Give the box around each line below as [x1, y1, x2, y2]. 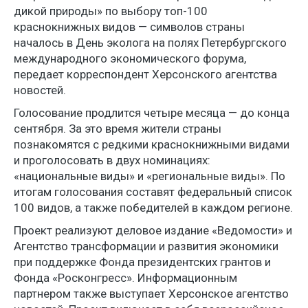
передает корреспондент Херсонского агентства [14, 67, 277, 81]
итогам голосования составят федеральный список [14, 184, 292, 199]
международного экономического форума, [14, 51, 246, 65]
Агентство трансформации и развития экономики [14, 239, 278, 253]
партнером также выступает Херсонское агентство [14, 286, 289, 300]
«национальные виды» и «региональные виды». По [14, 168, 285, 183]
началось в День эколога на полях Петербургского [14, 35, 287, 49]
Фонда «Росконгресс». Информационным [14, 270, 237, 285]
